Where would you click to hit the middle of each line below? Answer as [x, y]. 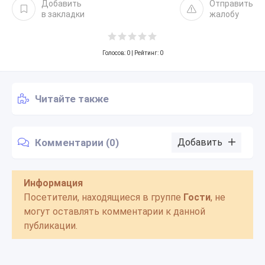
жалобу [224, 14]
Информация [53, 183]
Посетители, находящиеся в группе [104, 197]
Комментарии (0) [77, 142]
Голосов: [114, 53]
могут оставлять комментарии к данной [114, 211]
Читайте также [72, 98]
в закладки [63, 14]
